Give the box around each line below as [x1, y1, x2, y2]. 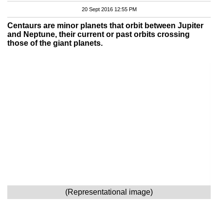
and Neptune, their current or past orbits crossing [7, 30, 190, 38]
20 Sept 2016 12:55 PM [81, 6, 137, 12]
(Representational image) [65, 187, 153, 196]
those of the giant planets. [7, 38, 103, 47]
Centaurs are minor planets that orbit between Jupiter [7, 21, 203, 30]
